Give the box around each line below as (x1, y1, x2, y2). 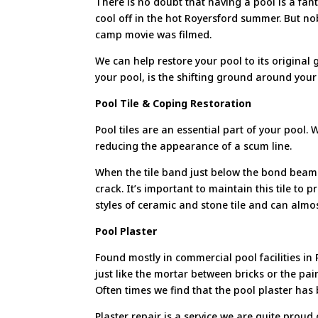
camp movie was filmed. (95, 27, 212, 41)
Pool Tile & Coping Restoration (95, 96, 252, 110)
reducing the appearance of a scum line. (95, 138, 292, 153)
